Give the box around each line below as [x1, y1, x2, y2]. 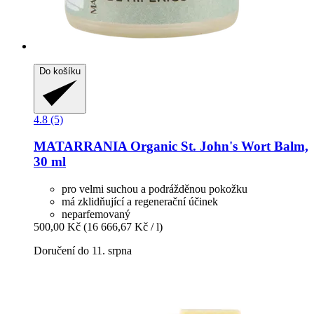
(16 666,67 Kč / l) [83, 221, 163, 233]
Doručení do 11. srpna [34, 245, 132, 257]
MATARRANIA [34, 139, 127, 154]
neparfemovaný [62, 208, 130, 221]
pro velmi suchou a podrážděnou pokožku [62, 183, 247, 196]
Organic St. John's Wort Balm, [127, 139, 308, 154]
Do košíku [39, 66, 81, 77]
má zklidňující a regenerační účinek [62, 196, 218, 208]
